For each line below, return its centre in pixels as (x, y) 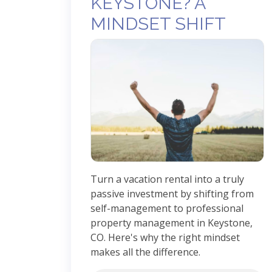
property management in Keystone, (172, 223)
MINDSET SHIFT (158, 23)
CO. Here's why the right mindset (165, 237)
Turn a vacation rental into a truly (167, 179)
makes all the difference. (145, 252)
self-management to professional (167, 208)
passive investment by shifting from (172, 193)
